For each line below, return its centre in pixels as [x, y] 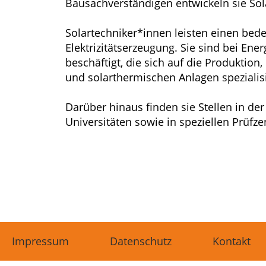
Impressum [40, 241]
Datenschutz [141, 241]
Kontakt [232, 241]
